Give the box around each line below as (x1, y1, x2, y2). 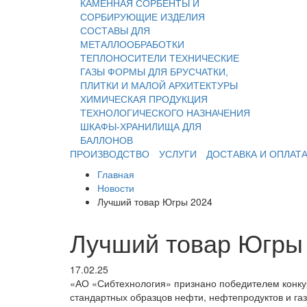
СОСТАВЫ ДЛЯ (80, 23, 150, 38)
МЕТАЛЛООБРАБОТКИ (80, 37, 184, 51)
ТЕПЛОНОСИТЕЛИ (80, 51, 167, 65)
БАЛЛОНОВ (80, 133, 133, 147)
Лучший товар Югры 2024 (97, 195, 212, 209)
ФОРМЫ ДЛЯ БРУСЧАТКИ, (108, 64, 228, 79)
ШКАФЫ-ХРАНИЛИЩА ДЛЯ (80, 119, 201, 134)
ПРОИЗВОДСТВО (70, 147, 149, 161)
